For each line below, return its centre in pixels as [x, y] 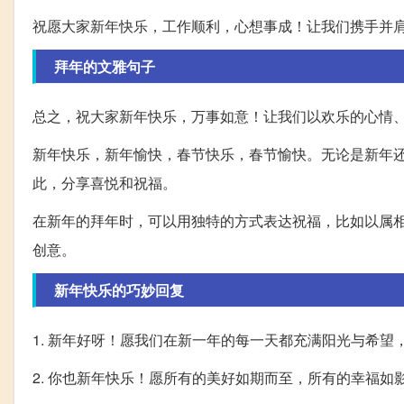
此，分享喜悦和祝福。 [105, 182]
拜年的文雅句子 [105, 66]
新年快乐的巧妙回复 [119, 289]
